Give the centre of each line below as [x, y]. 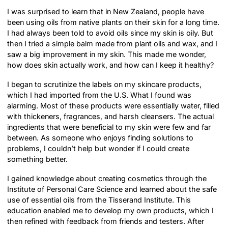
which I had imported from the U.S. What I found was [99, 95]
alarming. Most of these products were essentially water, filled [113, 106]
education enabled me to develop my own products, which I [111, 211]
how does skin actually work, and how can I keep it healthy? [111, 65]
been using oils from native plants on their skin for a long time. [113, 22]
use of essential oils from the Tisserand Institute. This [99, 200]
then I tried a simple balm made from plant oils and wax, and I [112, 43]
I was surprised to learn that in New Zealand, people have [106, 11]
